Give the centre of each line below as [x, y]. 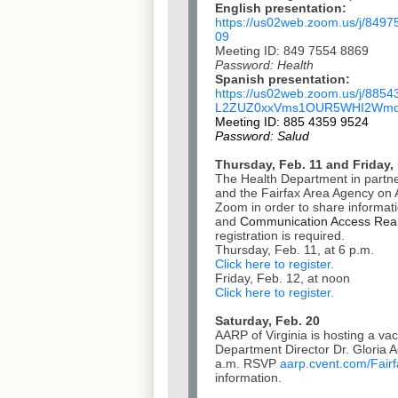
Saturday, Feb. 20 [267, 321]
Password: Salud [262, 136]
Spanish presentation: [283, 80]
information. [250, 378]
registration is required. [280, 236]
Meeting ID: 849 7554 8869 [292, 51]
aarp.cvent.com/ [325, 364]
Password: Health [264, 65]
